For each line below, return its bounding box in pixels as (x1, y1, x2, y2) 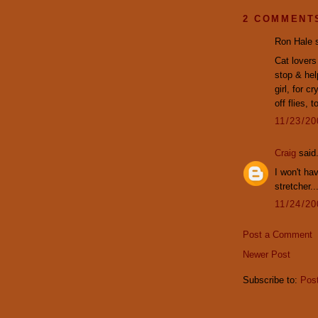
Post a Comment (243, 229, 312, 241)
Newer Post (243, 249, 290, 261)
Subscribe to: (243, 275, 300, 286)
